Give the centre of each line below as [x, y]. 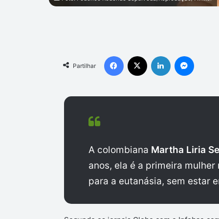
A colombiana [120, 150]
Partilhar [84, 66]
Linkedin [183, 56]
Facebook [138, 56]
